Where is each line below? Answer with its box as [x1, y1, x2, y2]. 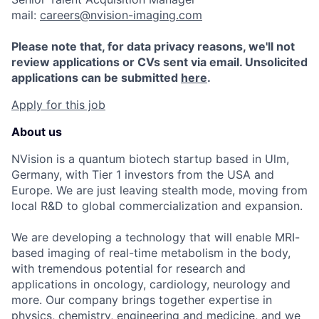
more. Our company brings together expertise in [11, 293, 272, 307]
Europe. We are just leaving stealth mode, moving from [11, 183, 308, 197]
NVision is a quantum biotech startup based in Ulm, [11, 152, 289, 166]
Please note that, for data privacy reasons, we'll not [11, 39, 295, 53]
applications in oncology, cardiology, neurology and [11, 277, 291, 291]
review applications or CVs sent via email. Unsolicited [11, 55, 308, 69]
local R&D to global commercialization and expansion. [11, 199, 303, 213]
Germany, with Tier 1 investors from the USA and [11, 167, 274, 182]
